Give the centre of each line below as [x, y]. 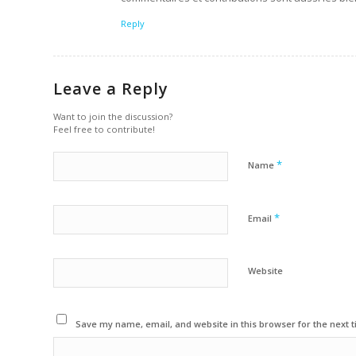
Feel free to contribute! [104, 130]
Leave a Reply [111, 89]
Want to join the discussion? [113, 117]
